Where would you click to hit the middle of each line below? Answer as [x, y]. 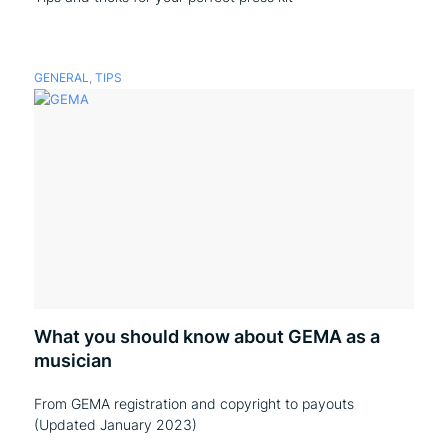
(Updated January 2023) [115, 424]
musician [72, 360]
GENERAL [61, 78]
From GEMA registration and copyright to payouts [193, 403]
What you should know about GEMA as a [206, 336]
